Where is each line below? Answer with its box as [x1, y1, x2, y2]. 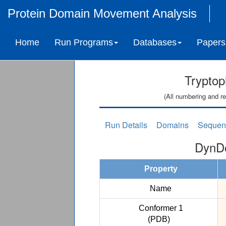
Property [140, 164, 178, 173]
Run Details [104, 119, 147, 131]
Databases [133, 37, 177, 47]
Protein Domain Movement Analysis [8, 7, 197, 20]
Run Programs [54, 37, 113, 47]
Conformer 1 [134, 204, 183, 212]
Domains [156, 119, 189, 131]
